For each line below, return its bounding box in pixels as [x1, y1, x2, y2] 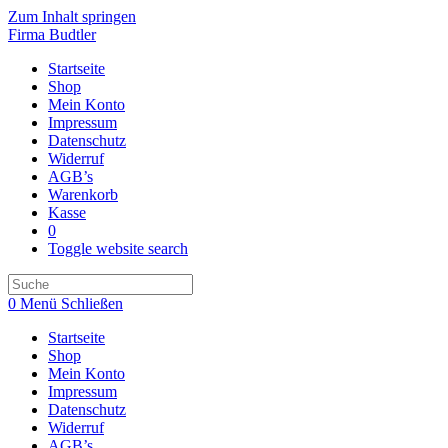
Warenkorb [48, 186, 118, 203]
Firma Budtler [8, 26, 96, 43]
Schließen [61, 295, 123, 312]
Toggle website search [48, 240, 188, 257]
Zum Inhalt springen [8, 8, 136, 25]
